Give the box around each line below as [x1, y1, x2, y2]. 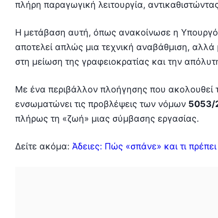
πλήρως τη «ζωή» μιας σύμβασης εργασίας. [15, 113, 199, 124]
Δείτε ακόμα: [15, 141, 72, 151]
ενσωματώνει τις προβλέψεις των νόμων [15, 98, 188, 109]
